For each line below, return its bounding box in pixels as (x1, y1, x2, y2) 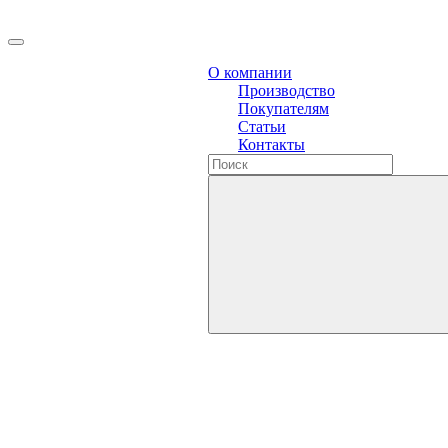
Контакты (238, 136, 305, 153)
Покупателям (238, 100, 329, 117)
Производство (238, 82, 335, 99)
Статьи (238, 118, 286, 135)
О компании (208, 64, 292, 81)
